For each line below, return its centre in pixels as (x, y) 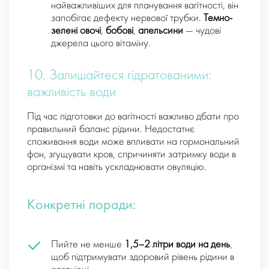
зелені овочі (76, 31)
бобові (119, 31)
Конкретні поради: (81, 206)
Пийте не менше (88, 245)
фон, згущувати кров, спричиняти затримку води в (131, 155)
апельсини (161, 31)
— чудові (202, 31)
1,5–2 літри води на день (177, 245)
